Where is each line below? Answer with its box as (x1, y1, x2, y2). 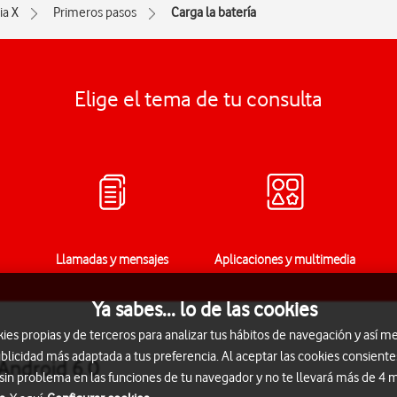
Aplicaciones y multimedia (214, 252, 355, 268)
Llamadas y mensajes (56, 252, 168, 268)
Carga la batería (171, 4, 256, 20)
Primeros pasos (53, 4, 136, 20)
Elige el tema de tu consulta (74, 86, 323, 112)
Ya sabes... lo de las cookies (92, 297, 317, 322)
